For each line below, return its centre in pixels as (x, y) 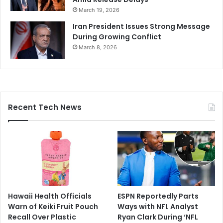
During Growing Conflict (117, 37)
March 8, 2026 (98, 48)
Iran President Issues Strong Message (141, 27)
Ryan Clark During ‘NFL (158, 217)
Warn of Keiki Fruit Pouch (53, 206)
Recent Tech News (45, 108)
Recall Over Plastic (42, 217)
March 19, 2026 (99, 10)
